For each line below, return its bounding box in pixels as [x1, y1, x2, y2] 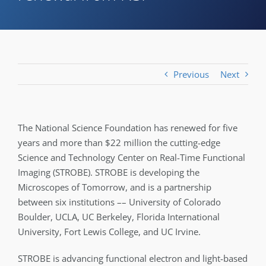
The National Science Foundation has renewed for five [18, 122, 237, 134]
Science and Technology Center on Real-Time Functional [18, 151, 245, 163]
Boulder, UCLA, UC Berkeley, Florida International [18, 211, 220, 223]
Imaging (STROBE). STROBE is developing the [18, 166, 199, 178]
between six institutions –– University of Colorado [18, 196, 221, 208]
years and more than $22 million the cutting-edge [18, 137, 220, 148]
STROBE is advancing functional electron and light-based [18, 252, 248, 264]
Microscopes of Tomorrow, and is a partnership [18, 181, 211, 193]
